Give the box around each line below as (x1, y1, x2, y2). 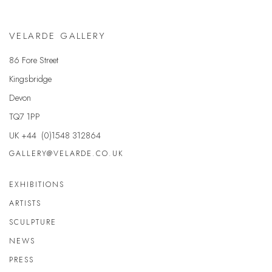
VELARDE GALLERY (9, 29, 106, 43)
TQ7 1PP (9, 110, 40, 123)
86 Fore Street (9, 53, 58, 67)
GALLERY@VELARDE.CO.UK (9, 148, 124, 160)
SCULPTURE (9, 217, 56, 228)
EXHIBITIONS (9, 179, 64, 191)
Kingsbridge (9, 72, 52, 86)
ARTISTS (9, 198, 41, 209)
